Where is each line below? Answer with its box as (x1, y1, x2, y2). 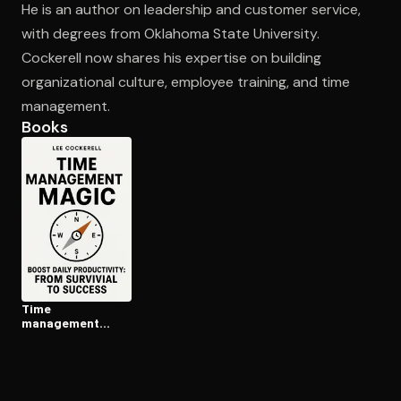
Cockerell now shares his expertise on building (21, 48, 321, 67)
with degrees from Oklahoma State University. (21, 24, 320, 43)
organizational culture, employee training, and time (21, 73, 350, 91)
